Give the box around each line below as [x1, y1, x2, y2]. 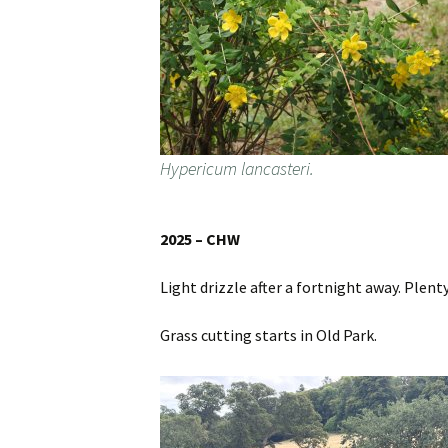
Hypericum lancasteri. [160, 157, 314, 180]
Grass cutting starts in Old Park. [160, 325, 377, 345]
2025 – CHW [160, 229, 240, 249]
